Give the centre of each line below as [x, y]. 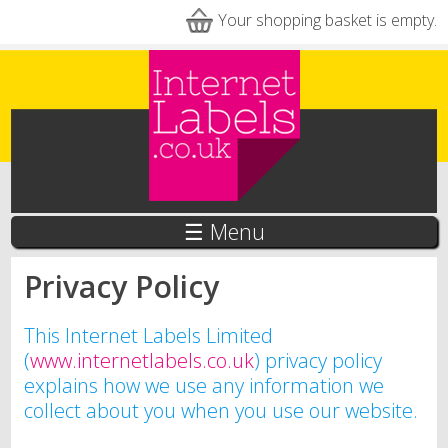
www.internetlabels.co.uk [141, 360]
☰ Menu [224, 231]
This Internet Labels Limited [148, 335]
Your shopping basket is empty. [327, 20]
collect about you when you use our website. [220, 410]
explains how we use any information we [203, 385]
